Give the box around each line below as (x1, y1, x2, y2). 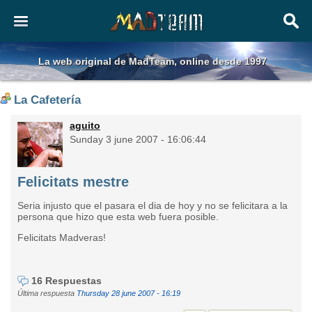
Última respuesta (17, 289, 77, 298)
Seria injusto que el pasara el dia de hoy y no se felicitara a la (17, 200, 288, 211)
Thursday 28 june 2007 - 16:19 (77, 289, 180, 298)
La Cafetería (14, 93, 81, 107)
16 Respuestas (31, 275, 102, 286)
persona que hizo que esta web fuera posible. (17, 211, 219, 222)
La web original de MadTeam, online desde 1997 (38, 56, 267, 67)
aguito (70, 120, 100, 131)
